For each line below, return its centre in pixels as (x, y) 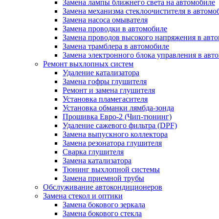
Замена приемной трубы (103, 178)
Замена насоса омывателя (105, 20)
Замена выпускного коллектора (115, 134)
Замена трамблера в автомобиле (116, 46)
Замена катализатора (97, 161)
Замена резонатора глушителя (112, 143)
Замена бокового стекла (102, 213)
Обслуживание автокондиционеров (103, 187)
